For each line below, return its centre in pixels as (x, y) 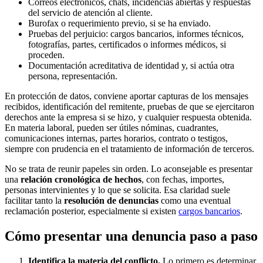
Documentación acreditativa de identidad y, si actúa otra (131, 65)
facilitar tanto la (34, 200)
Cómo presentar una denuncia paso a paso (131, 236)
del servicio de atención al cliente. (90, 12)
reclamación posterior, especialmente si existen (92, 211)
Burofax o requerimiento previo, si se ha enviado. (119, 23)
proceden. (46, 55)
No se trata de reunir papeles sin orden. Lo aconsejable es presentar (129, 168)
